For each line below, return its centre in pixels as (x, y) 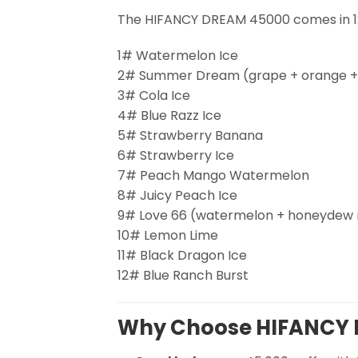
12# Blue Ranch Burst (183, 276)
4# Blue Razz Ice (169, 116)
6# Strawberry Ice (176, 156)
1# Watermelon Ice (178, 56)
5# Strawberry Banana (190, 136)
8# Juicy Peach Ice (177, 196)
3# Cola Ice (154, 96)
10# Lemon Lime (168, 236)
